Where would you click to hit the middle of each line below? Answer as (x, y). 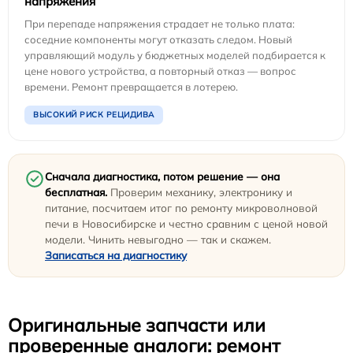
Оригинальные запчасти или (137, 325)
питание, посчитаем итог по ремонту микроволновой (181, 207)
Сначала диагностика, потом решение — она (162, 176)
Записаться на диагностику (116, 255)
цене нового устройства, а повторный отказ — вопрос (160, 71)
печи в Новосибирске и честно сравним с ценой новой (186, 223)
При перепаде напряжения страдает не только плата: (160, 23)
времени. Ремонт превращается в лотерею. (131, 86)
